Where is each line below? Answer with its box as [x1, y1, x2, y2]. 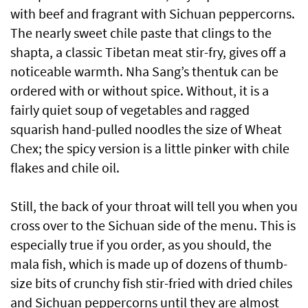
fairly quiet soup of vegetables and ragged [10, 101, 250, 119]
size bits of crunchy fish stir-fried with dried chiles [10, 274, 292, 292]
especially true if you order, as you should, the [10, 236, 272, 254]
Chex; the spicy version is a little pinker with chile [10, 140, 289, 157]
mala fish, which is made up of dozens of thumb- [10, 255, 287, 273]
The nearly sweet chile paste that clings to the [10, 24, 272, 42]
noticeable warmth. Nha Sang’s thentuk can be [10, 63, 278, 80]
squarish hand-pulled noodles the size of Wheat [10, 120, 282, 138]
